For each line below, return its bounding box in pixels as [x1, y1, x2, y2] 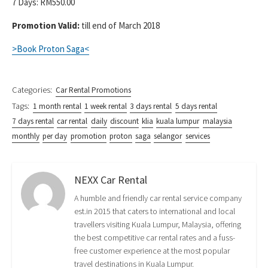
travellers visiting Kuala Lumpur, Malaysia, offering [74, 218, 241, 230]
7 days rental [12, 116, 54, 127]
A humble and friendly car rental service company [74, 192, 242, 203]
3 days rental [130, 101, 172, 112]
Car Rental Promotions [55, 85, 131, 95]
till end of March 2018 [80, 20, 160, 31]
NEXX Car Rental [74, 173, 147, 187]
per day [42, 131, 68, 142]
